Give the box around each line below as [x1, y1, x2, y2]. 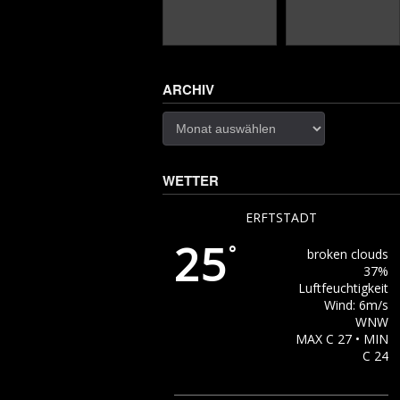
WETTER [162, 171, 219, 191]
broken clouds [306, 246, 388, 263]
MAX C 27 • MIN [295, 330, 388, 348]
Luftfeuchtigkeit [297, 279, 388, 297]
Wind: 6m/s [323, 296, 388, 314]
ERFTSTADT [246, 209, 317, 227]
